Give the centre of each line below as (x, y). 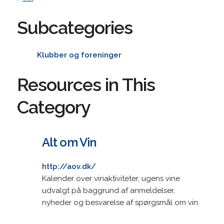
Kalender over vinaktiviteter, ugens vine (111, 178)
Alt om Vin (69, 142)
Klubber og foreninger (79, 55)
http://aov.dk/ (69, 166)
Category (53, 107)
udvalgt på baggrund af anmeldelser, (108, 190)
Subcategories (74, 27)
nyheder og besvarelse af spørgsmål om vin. (120, 202)
